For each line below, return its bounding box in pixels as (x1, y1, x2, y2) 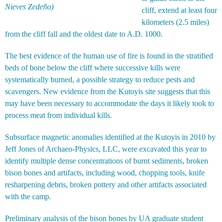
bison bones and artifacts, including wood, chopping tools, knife (5, 168, 205, 177)
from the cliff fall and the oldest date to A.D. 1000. (5, 29, 163, 38)
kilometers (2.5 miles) (142, 17, 209, 26)
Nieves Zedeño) (5, 2, 54, 11)
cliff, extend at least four (142, 5, 217, 14)
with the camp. (5, 192, 51, 201)
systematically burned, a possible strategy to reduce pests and (5, 75, 195, 84)
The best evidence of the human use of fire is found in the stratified (5, 51, 213, 60)
